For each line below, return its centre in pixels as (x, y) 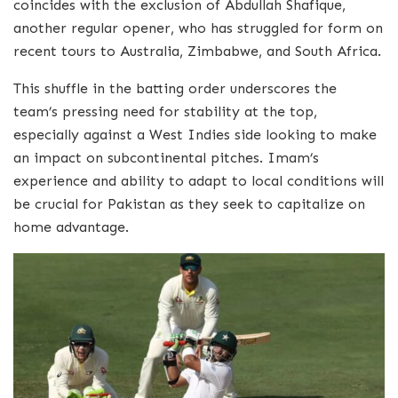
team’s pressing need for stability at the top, (165, 112)
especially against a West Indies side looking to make (195, 135)
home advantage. (71, 227)
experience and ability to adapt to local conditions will (199, 181)
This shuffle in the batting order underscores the (175, 89)
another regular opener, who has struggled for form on (198, 28)
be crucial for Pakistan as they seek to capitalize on (189, 204)
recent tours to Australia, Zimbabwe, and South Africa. (197, 52)
